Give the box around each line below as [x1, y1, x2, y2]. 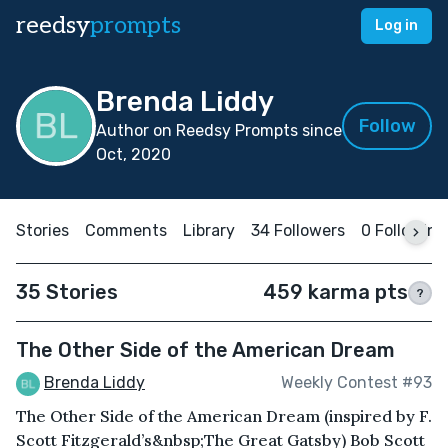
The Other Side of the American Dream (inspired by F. [16, 405, 432, 426]
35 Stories [16, 280, 118, 304]
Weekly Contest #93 [281, 373, 432, 393]
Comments [85, 221, 167, 240]
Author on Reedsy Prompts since [96, 121, 342, 140]
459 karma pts [263, 280, 408, 304]
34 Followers [251, 221, 345, 240]
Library [183, 221, 235, 240]
